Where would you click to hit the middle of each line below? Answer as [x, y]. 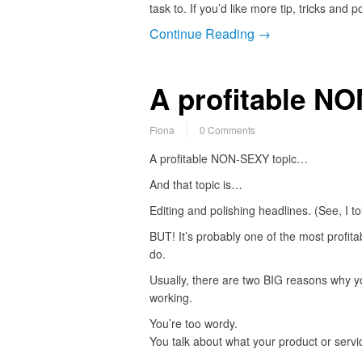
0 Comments [227, 129]
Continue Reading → [210, 33]
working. [170, 297]
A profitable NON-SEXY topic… [228, 158]
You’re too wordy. [193, 323]
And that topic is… [196, 184]
